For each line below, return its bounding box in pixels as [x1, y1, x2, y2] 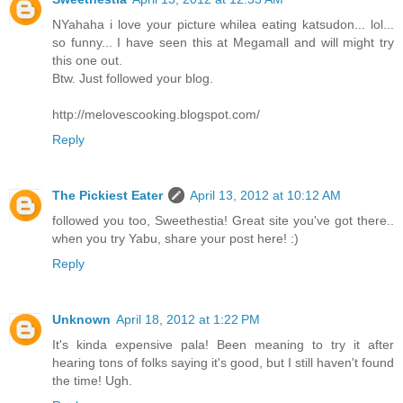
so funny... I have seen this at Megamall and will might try [52, 35, 394, 50]
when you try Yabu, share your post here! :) [52, 231, 299, 246]
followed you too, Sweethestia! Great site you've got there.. [52, 213, 394, 228]
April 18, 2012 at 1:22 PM [116, 312, 260, 327]
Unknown [52, 312, 111, 327]
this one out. [52, 53, 122, 68]
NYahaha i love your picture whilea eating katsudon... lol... [52, 17, 394, 32]
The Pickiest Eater [52, 188, 163, 203]
